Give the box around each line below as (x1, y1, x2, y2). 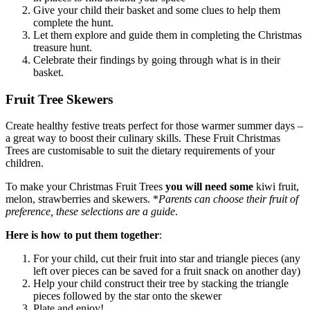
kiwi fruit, (253, 181, 299, 193)
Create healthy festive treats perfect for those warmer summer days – (6, 120, 303, 132)
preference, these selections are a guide (6, 206, 175, 218)
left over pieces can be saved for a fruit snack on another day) (33, 265, 300, 277)
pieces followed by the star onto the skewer (33, 290, 221, 302)
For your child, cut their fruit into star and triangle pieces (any (33, 253, 300, 265)
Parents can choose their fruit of (158, 193, 298, 206)
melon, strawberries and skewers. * (6, 193, 158, 206)
